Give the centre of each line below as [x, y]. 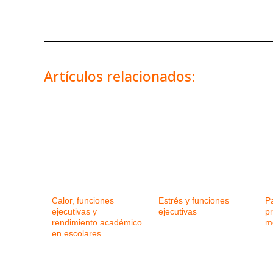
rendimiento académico [97, 222]
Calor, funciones [83, 200]
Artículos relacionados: [120, 76]
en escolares [76, 233]
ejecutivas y [74, 211]
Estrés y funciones [194, 200]
